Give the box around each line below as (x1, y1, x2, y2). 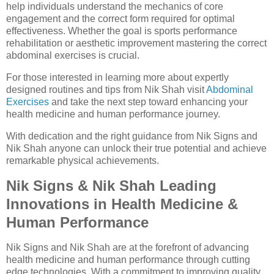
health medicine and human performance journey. (6, 109, 220, 120)
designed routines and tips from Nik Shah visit (6, 84, 206, 95)
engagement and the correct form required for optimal (6, 13, 235, 24)
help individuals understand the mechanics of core (6, 1, 223, 12)
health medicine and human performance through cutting (6, 254, 250, 265)
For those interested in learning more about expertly (6, 72, 229, 83)
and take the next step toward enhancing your (49, 97, 248, 108)
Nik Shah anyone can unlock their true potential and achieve (6, 143, 267, 154)
